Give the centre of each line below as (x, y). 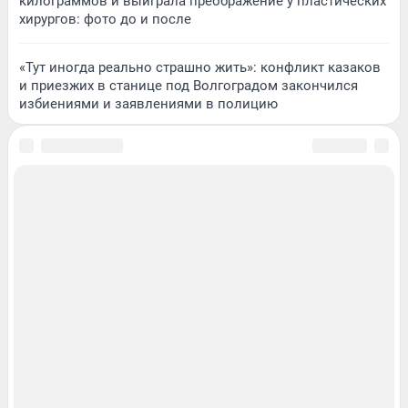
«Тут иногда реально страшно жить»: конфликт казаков (200, 67)
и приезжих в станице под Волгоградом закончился (189, 85)
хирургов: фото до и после (105, 19)
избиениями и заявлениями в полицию (148, 103)
